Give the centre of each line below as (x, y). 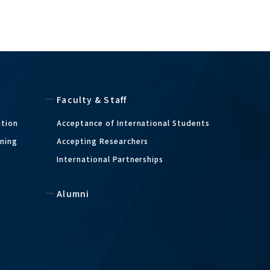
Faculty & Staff (92, 99)
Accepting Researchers (103, 141)
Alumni (73, 193)
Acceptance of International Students (133, 123)
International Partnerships (110, 159)
